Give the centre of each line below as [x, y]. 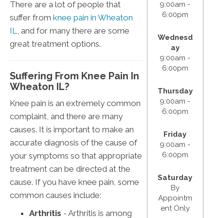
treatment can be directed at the [70, 169]
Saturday [175, 177]
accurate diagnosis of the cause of [73, 143]
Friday [175, 134]
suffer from [31, 18]
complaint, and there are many [66, 117]
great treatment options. [55, 44]
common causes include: [55, 195]
